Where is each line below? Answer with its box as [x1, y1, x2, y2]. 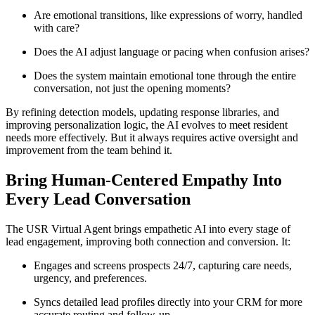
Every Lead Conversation [6, 189, 191, 208]
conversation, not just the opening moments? [34, 82, 231, 95]
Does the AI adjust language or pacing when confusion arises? [34, 46, 309, 58]
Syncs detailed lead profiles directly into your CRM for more [34, 295, 302, 308]
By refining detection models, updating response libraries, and [6, 106, 279, 119]
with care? [34, 22, 79, 34]
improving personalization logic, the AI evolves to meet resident [6, 119, 288, 131]
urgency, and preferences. [34, 271, 147, 284]
